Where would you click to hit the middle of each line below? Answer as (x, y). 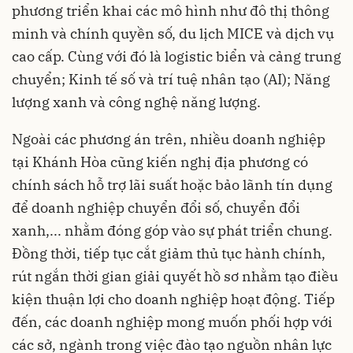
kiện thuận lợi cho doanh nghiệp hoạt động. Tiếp (173, 299)
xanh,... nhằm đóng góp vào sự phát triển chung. (172, 230)
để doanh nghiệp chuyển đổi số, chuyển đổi (156, 207)
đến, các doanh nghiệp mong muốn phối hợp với (172, 321)
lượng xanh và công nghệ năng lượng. (136, 102)
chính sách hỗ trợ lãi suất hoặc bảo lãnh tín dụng (172, 184)
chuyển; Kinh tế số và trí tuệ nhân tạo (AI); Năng (171, 79)
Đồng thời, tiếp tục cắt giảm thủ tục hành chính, (169, 253)
